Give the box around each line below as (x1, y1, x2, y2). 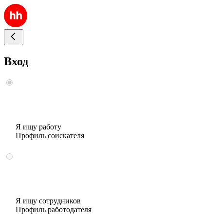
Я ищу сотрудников (16, 196, 81, 205)
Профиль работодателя (16, 205, 91, 214)
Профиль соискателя (16, 131, 84, 140)
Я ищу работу (16, 122, 61, 131)
